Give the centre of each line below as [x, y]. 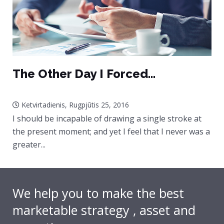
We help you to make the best [98, 193]
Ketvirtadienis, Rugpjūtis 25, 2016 [74, 105]
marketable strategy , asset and [104, 210]
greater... [29, 145]
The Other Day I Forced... [84, 74]
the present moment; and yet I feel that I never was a [111, 132]
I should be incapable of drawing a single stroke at [107, 119]
